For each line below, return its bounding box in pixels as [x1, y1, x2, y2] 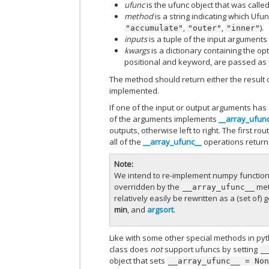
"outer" [188, 23, 222, 32]
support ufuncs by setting [163, 243, 260, 255]
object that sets [109, 255, 168, 266]
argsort [147, 204, 174, 216]
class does [109, 243, 151, 255]
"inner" [226, 23, 261, 32]
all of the [109, 136, 144, 148]
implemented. [109, 85, 160, 96]
